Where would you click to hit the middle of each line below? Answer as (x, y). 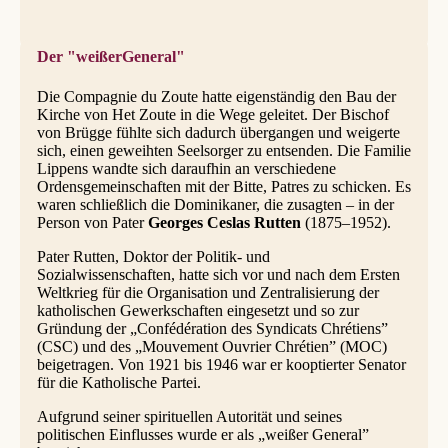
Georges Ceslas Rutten (224, 222)
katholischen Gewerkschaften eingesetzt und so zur (197, 310)
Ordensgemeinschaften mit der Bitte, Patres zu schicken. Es (223, 186)
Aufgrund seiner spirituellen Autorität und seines (189, 416)
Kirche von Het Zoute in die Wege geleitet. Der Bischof (212, 114)
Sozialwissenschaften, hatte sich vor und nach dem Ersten (218, 274)
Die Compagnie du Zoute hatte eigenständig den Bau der (216, 96)
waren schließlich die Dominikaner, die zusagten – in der (215, 204)
